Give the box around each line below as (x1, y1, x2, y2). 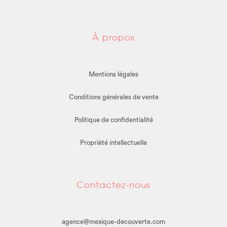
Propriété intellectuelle (80, 139, 147, 146)
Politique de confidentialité (74, 117, 153, 124)
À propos (92, 32, 135, 43)
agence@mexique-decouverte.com (62, 218, 165, 225)
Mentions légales (89, 71, 138, 78)
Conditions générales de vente (68, 94, 159, 101)
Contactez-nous (77, 179, 150, 191)
